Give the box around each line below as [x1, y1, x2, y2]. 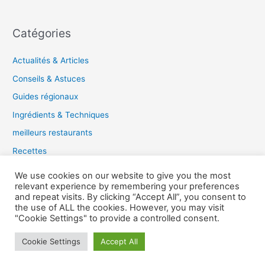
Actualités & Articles [12, 56, 89, 66]
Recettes [12, 146, 47, 156]
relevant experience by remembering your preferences [15, 181, 240, 192]
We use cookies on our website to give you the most [15, 170, 231, 181]
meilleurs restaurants [12, 128, 93, 138]
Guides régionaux [12, 92, 79, 102]
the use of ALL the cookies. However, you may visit [15, 202, 224, 213]
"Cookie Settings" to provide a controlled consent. [15, 213, 219, 224]
